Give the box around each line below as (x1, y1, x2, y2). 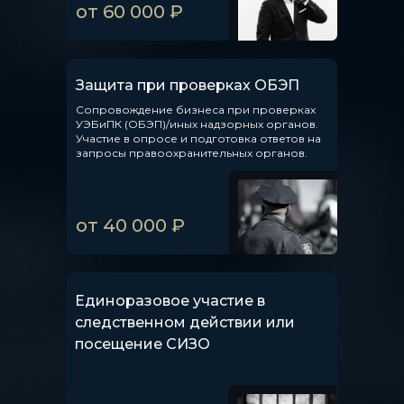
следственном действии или (75, 314, 295, 331)
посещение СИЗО (75, 335, 210, 353)
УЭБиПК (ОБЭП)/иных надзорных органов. (76, 117, 318, 131)
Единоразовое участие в (75, 292, 265, 309)
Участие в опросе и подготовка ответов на (76, 132, 321, 145)
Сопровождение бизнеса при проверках (76, 103, 316, 116)
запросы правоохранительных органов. (76, 146, 308, 160)
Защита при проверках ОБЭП (76, 77, 299, 94)
